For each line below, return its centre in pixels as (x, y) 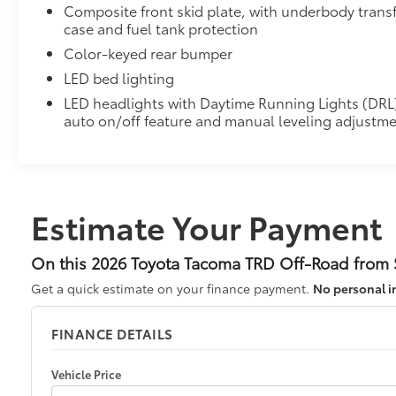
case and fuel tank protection (161, 27)
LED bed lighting (119, 77)
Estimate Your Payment (206, 225)
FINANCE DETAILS (112, 333)
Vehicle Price (86, 373)
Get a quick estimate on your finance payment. (172, 288)
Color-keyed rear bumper (148, 52)
